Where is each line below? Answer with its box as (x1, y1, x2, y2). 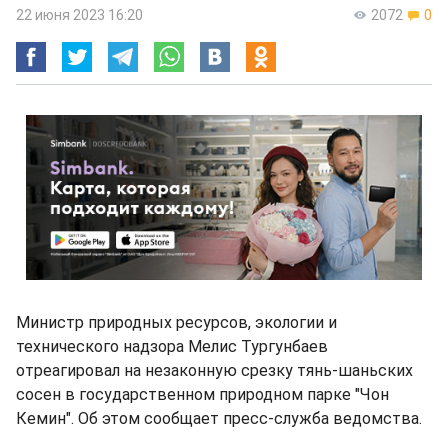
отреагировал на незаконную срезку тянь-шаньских (16, 361, 413, 380)
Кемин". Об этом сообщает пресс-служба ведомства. (16, 409, 422, 428)
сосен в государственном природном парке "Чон (16, 385, 389, 404)
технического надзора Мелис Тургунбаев (16, 337, 328, 356)
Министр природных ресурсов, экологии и (16, 313, 337, 332)
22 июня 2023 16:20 (16, 7, 143, 23)
